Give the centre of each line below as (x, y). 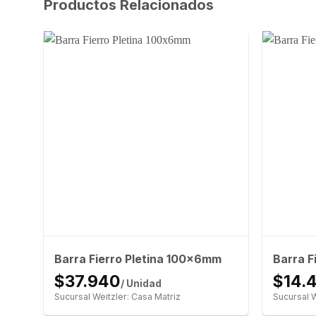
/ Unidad (141, 284)
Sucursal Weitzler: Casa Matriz (117, 297)
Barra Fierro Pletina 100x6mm (138, 259)
